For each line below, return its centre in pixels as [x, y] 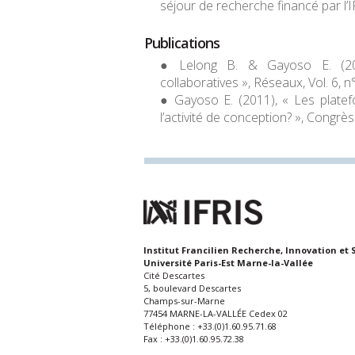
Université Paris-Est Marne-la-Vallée [228, 263]
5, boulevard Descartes [192, 288]
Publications [182, 43]
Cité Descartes [174, 276]
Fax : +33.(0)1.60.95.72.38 [194, 339]
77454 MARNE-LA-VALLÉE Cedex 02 [216, 314]
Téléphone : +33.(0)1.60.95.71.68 [210, 326]
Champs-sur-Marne [184, 301]
